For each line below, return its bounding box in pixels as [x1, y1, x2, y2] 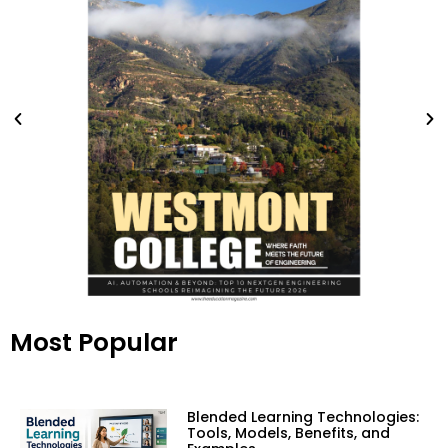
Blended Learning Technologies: [186, 407, 419, 428]
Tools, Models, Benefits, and [186, 423, 390, 444]
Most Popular [10, 325, 178, 361]
